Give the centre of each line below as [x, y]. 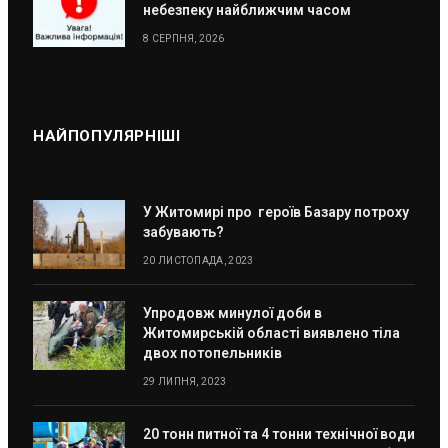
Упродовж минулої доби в [232, 312]
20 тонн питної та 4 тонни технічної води [279, 433]
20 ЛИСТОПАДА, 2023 [198, 260]
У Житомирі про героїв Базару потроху [277, 211]
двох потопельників [212, 352]
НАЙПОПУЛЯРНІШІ [107, 135]
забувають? [183, 231]
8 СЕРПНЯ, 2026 [184, 38]
